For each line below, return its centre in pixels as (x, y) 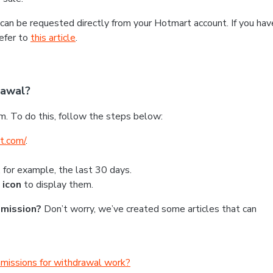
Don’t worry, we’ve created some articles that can (150, 209)
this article (53, 38)
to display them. (58, 185)
